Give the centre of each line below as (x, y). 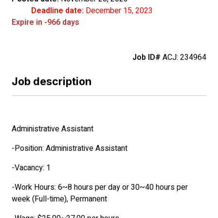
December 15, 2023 (118, 11)
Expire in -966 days (45, 22)
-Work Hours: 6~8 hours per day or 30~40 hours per (100, 187)
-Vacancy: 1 (43, 168)
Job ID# (146, 57)
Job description (52, 81)
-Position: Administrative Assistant (70, 148)
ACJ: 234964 (183, 57)
